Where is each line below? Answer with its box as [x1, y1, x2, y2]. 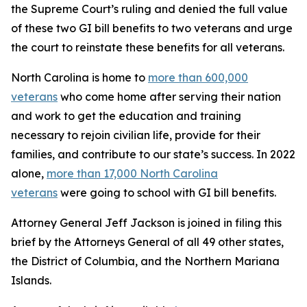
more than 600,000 [148, 71, 248, 84]
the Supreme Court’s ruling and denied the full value [11, 2, 288, 16]
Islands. [11, 273, 51, 287]
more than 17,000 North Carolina [47, 167, 218, 180]
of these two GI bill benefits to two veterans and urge [11, 21, 293, 35]
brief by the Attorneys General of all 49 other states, [11, 235, 284, 249]
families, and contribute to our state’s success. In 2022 [11, 147, 295, 161]
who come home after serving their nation [58, 90, 281, 103]
